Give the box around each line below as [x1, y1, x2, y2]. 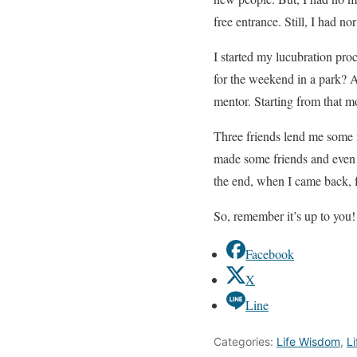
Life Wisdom [277, 335, 340, 349]
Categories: [214, 335, 277, 349]
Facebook [245, 245, 294, 263]
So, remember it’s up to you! [214, 207, 355, 225]
